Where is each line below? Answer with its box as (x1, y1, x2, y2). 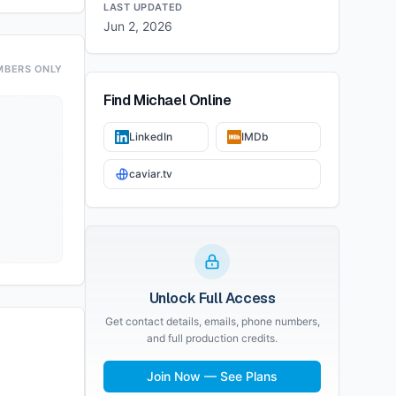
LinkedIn (129, 130, 172, 143)
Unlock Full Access (148, 289, 276, 308)
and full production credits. (147, 331, 278, 345)
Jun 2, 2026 (103, 19, 172, 34)
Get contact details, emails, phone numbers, (104, 315, 320, 328)
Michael (133, 91, 187, 110)
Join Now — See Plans (147, 369, 278, 384)
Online (186, 91, 232, 110)
